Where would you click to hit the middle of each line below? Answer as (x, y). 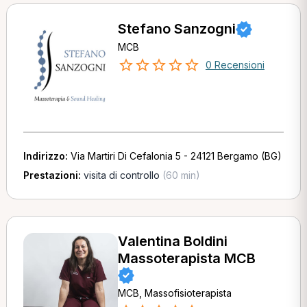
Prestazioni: (53, 175)
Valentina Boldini (172, 241)
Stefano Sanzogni (176, 29)
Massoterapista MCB (186, 258)
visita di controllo (121, 175)
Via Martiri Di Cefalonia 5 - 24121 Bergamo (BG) (176, 156)
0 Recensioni (235, 65)
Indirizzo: (47, 156)
